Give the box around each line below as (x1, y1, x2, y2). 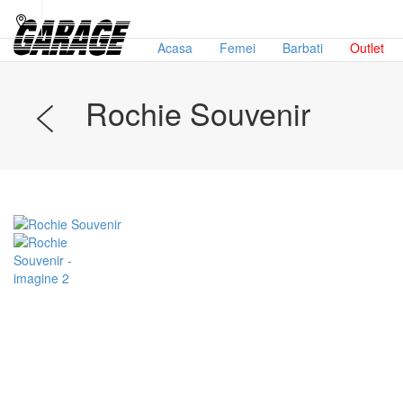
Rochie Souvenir (85, 90, 310, 135)
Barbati (282, 39, 323, 57)
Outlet (350, 39, 384, 57)
